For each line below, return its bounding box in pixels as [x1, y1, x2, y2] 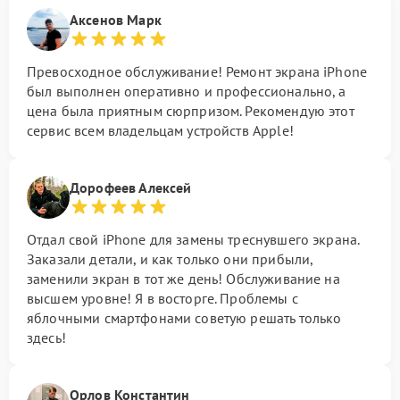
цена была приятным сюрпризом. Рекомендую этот [27, 102, 354, 120]
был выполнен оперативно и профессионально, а [27, 82, 346, 100]
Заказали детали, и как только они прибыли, [27, 250, 313, 268]
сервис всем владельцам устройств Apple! [27, 121, 294, 139]
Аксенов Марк [70, 11, 162, 29]
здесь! [27, 329, 66, 346]
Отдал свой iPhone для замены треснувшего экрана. [27, 230, 360, 248]
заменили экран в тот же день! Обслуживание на [27, 270, 340, 287]
